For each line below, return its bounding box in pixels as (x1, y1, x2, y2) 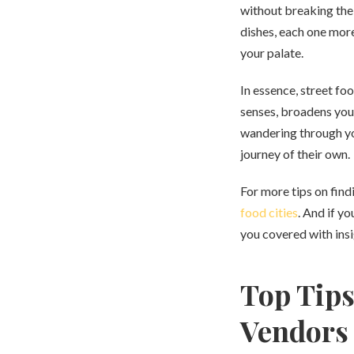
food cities (240, 205, 298, 220)
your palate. (240, 45, 303, 60)
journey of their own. (240, 146, 350, 161)
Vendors (240, 311, 348, 349)
